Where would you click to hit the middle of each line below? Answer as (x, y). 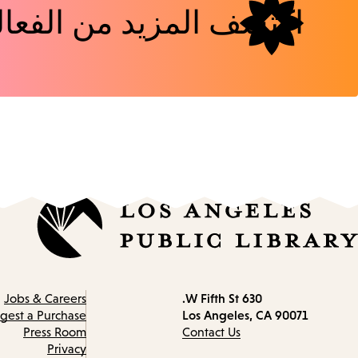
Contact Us (211, 332)
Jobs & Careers (45, 299)
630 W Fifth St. (252, 298)
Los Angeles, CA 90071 (245, 315)
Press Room (55, 332)
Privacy (67, 349)
